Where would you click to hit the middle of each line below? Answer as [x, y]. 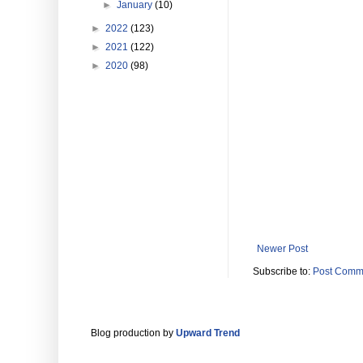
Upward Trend [208, 333]
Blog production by [133, 333]
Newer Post [282, 249]
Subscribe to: [283, 272]
